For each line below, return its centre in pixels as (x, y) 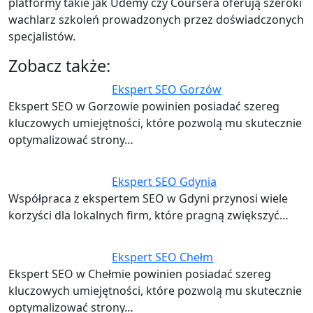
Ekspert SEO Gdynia (165, 181)
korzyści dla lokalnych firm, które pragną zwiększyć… (148, 215)
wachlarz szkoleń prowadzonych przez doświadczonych (156, 19)
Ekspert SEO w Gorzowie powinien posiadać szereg (144, 106)
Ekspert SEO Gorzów (167, 89)
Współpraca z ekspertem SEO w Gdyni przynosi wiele (148, 198)
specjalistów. (42, 36)
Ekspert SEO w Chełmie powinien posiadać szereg (140, 274)
